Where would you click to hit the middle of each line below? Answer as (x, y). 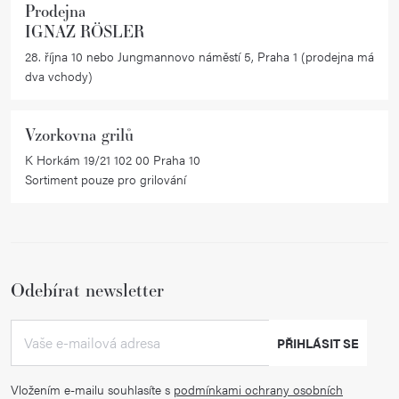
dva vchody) (59, 75)
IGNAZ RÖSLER (85, 31)
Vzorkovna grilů (79, 134)
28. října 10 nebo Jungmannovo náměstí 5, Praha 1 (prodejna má (199, 56)
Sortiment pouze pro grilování (106, 179)
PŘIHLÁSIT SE (318, 342)
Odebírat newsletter (87, 289)
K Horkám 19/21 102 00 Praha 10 (113, 159)
